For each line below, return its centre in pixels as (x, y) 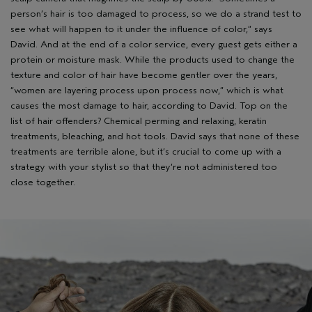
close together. (46, 182)
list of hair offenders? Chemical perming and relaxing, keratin (139, 120)
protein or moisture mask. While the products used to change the (153, 59)
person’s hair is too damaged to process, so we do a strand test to (156, 13)
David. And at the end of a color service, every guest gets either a (154, 44)
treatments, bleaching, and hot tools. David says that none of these (155, 136)
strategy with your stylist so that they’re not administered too (144, 166)
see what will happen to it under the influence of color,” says (141, 29)
